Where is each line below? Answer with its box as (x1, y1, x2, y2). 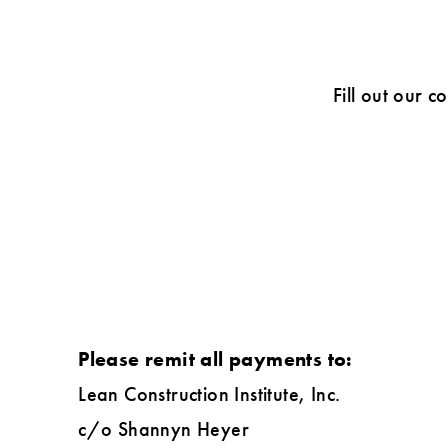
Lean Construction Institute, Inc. (78, 381, 341, 408)
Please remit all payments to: (78, 346, 353, 373)
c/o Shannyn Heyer (78, 416, 249, 443)
